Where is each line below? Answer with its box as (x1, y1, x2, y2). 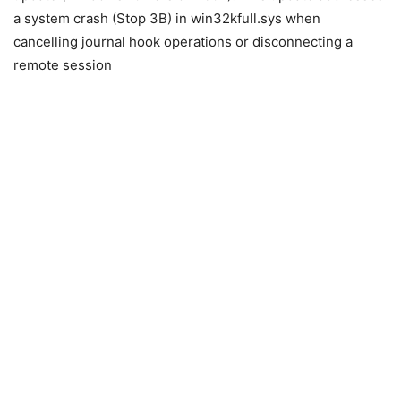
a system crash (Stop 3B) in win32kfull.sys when (13, 9, 320, 27)
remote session (13, 55, 112, 73)
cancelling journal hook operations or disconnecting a (13, 32, 353, 50)
